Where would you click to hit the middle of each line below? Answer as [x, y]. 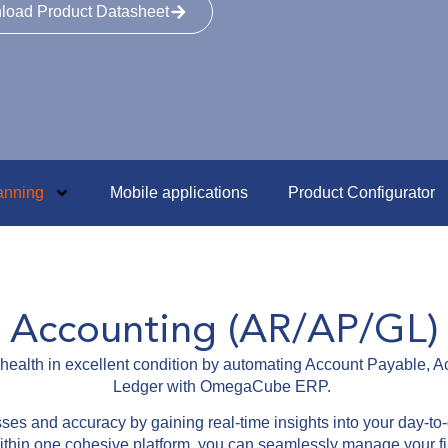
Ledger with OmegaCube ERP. [224, 386]
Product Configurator [361, 192]
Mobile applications [178, 192]
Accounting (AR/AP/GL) [224, 329]
